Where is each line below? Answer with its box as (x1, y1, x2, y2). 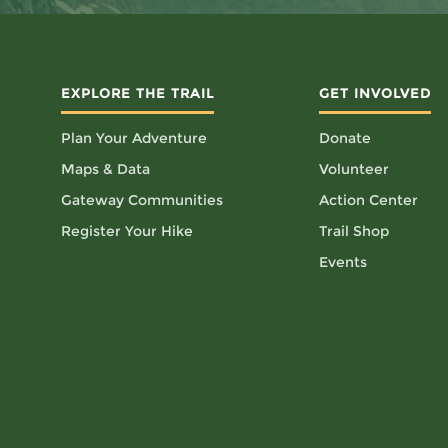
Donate (319, 129, 371, 147)
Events (319, 253, 367, 271)
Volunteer (319, 160, 389, 178)
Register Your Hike (61, 222, 193, 240)
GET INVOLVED (319, 85, 431, 101)
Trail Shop (319, 222, 389, 240)
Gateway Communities (61, 191, 223, 209)
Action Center (319, 191, 418, 209)
